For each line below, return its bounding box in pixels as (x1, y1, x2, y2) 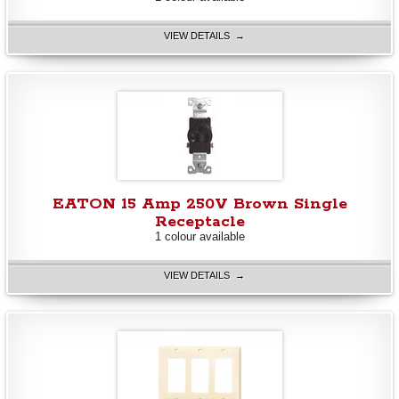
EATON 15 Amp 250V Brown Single (52, 194, 347, 215)
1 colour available (154, 230, 245, 244)
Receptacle (154, 212, 245, 232)
